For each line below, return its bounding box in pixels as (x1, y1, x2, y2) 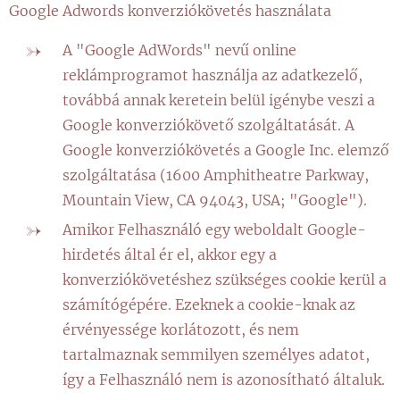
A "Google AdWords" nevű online (62, 41, 296, 59)
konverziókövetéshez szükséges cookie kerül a (62, 271, 387, 288)
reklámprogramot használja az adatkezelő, (62, 66, 362, 84)
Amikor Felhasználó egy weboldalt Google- (62, 221, 366, 238)
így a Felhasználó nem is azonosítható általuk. (62, 371, 385, 388)
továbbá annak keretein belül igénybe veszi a (62, 91, 375, 109)
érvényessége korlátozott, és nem (62, 321, 299, 338)
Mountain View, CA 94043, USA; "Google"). (62, 191, 367, 209)
